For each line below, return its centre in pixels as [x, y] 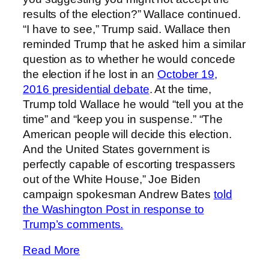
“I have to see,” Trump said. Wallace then [127, 29]
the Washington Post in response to [113, 209]
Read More [52, 250]
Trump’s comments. [73, 224]
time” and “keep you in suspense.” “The [123, 119]
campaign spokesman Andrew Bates [118, 194]
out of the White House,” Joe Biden [112, 179]
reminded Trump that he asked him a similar [134, 44]
